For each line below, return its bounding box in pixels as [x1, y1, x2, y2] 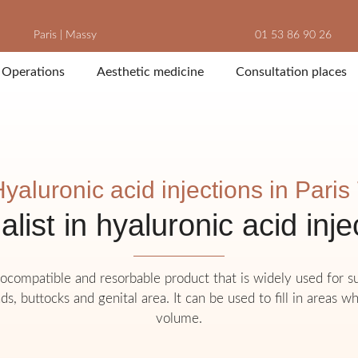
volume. [156, 312, 202, 325]
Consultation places [235, 66, 347, 78]
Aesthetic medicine [96, 66, 204, 78]
